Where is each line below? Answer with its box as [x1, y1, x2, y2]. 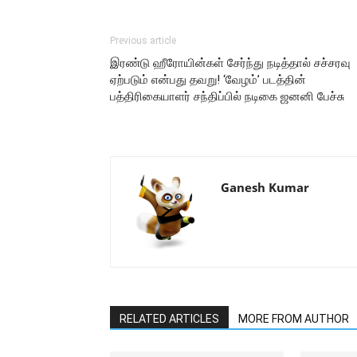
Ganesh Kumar [221, 179, 309, 195]
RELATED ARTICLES [120, 312, 219, 325]
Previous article [110, 35, 176, 46]
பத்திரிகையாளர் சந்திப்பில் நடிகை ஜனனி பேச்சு [110, 89, 344, 104]
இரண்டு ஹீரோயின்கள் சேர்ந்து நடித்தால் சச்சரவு [110, 56, 351, 70]
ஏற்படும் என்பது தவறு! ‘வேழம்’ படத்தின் [110, 73, 306, 87]
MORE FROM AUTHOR [238, 312, 349, 325]
